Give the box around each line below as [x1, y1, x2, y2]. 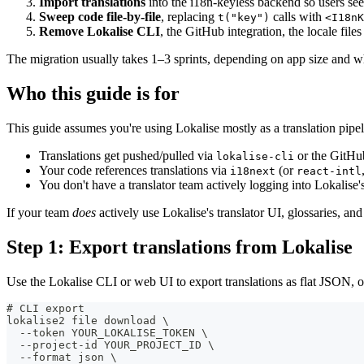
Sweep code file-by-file [39, 10, 161, 24]
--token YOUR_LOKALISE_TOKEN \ [6, 326, 208, 339]
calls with [270, 10, 325, 24]
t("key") [218, 11, 270, 24]
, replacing [161, 10, 218, 24]
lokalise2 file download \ [6, 314, 169, 327]
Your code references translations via [39, 162, 230, 177]
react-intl [297, 164, 362, 177]
